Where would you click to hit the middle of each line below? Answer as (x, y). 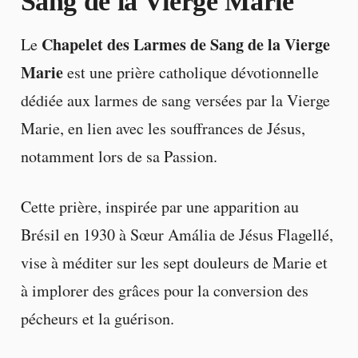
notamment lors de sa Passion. (119, 156)
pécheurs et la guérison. (97, 318)
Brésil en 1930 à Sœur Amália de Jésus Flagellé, (177, 234)
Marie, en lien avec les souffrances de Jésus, (163, 128)
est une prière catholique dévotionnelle (191, 72)
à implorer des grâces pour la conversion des (164, 290)
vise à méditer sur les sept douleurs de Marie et (174, 262)
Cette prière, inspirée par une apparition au (159, 206)
